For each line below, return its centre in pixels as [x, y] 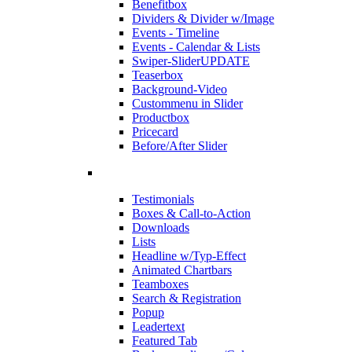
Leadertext [158, 327]
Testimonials [163, 200]
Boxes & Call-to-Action [191, 214]
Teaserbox [158, 75]
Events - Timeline [176, 33]
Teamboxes [160, 284]
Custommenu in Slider [187, 104]
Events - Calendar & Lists [196, 47]
